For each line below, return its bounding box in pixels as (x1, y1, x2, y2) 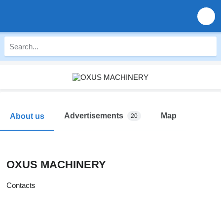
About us (10, 111, 44, 120)
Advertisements (64, 111, 123, 120)
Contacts (6, 181, 36, 189)
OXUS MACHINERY (6, 158, 106, 171)
